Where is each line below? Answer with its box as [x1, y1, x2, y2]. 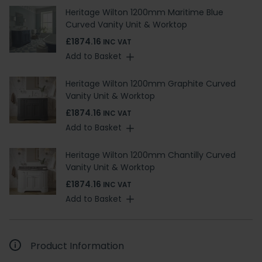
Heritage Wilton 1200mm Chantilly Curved [65, 149, 236, 161]
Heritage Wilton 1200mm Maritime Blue [65, 6, 223, 19]
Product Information [30, 239, 124, 253]
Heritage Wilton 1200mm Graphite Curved [65, 77, 236, 89]
